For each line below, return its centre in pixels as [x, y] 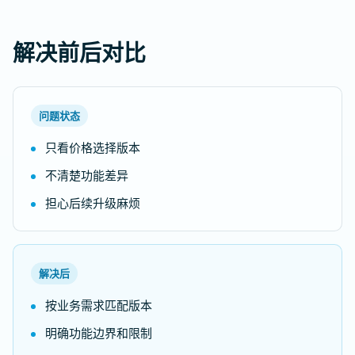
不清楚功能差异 [87, 175]
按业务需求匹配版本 [99, 305]
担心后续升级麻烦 [93, 203]
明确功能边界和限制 [99, 333]
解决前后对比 [79, 52]
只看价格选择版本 [93, 147]
